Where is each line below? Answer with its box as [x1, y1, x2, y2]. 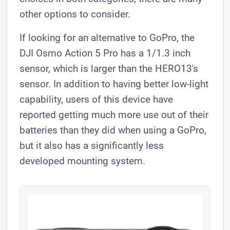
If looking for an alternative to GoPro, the [20, 32, 195, 44]
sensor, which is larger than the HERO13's [20, 63, 199, 75]
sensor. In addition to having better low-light [20, 78, 209, 90]
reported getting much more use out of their [20, 109, 209, 121]
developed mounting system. [20, 155, 146, 167]
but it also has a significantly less [20, 140, 164, 152]
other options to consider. [20, 8, 131, 21]
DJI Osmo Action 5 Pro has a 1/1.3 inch [20, 47, 191, 60]
